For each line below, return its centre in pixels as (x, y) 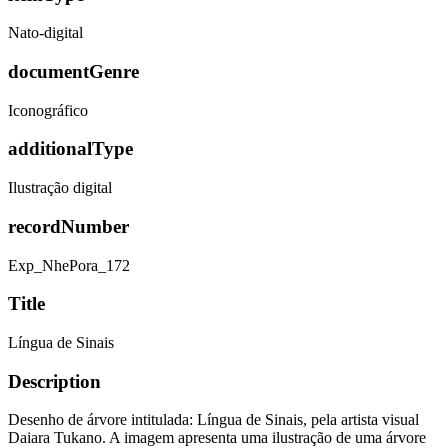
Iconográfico (48, 110)
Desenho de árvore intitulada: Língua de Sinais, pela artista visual (213, 420)
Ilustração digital (60, 188)
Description (54, 381)
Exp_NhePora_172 (69, 265)
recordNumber (68, 226)
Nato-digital (45, 33)
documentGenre (73, 71)
